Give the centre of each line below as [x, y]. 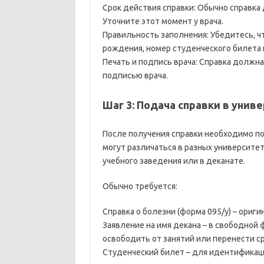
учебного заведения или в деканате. [174, 161]
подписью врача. [135, 75]
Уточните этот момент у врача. [163, 21]
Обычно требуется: [140, 186]
